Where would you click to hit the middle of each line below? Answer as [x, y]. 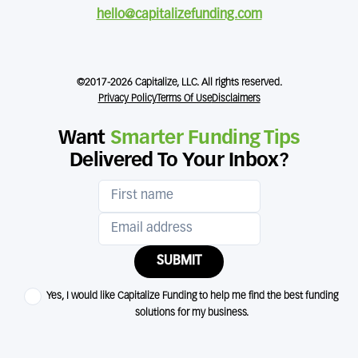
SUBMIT [179, 261]
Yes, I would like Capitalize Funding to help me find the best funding [192, 296]
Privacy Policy [127, 99]
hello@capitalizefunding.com [179, 15]
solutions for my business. [192, 312]
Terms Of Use [184, 99]
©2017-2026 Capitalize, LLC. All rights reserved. [179, 82]
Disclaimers [236, 99]
